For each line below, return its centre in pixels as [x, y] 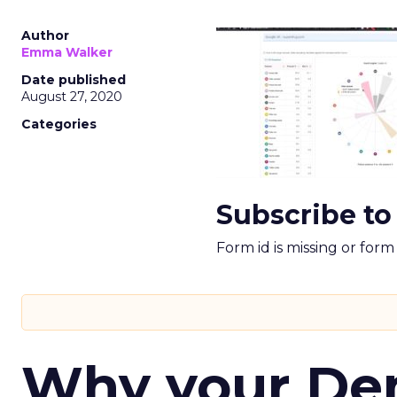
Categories [59, 124]
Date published [74, 80]
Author [45, 35]
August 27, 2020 [72, 97]
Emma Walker [67, 52]
